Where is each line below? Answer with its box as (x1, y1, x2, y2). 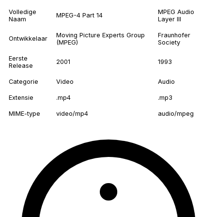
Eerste (9, 55, 28, 62)
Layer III (158, 15, 181, 23)
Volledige (9, 8, 36, 16)
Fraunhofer (158, 31, 190, 39)
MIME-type (9, 110, 40, 118)
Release (9, 62, 33, 70)
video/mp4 (56, 110, 88, 118)
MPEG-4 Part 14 (56, 12, 103, 19)
